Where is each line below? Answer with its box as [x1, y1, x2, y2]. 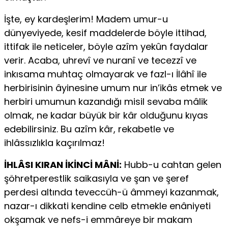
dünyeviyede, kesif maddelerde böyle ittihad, [4, 26, 207, 40]
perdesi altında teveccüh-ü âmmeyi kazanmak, [4, 186, 219, 199]
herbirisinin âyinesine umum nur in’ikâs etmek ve [4, 81, 222, 95]
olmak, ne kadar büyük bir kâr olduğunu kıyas [4, 109, 208, 122]
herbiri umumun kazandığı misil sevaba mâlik [4, 95, 208, 108]
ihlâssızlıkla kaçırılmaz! [4, 136, 105, 150]
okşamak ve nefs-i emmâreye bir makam [4, 213, 192, 226]
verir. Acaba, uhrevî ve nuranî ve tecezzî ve [4, 54, 196, 67]
